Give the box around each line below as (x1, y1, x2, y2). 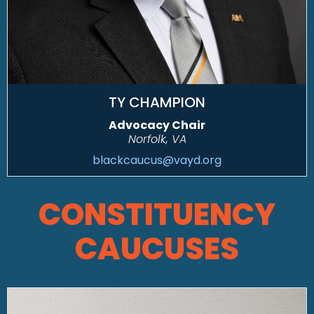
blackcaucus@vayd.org (93, 151, 221, 168)
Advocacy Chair (109, 116, 205, 133)
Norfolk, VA (128, 130, 186, 147)
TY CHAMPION (109, 92, 205, 112)
